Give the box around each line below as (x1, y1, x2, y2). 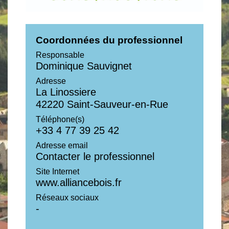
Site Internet (36, 167, 79, 176)
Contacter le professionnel (36, 150, 154, 162)
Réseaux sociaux (36, 193, 99, 202)
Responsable (36, 50, 84, 59)
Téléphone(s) (36, 114, 84, 124)
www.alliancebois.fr (36, 176, 122, 188)
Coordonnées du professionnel (36, 34, 182, 45)
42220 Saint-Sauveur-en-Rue (36, 98, 168, 110)
